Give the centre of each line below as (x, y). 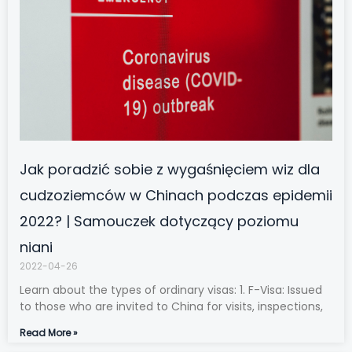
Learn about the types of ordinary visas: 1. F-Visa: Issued (171, 290)
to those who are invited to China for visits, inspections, (171, 307)
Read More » (49, 333)
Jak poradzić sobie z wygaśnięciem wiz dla (170, 170)
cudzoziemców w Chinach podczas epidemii (176, 196)
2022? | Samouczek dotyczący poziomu (159, 222)
